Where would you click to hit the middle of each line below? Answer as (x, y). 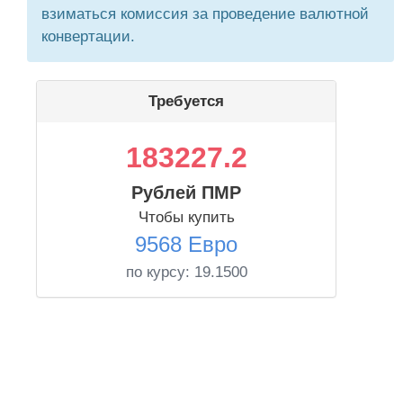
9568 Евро (186, 244)
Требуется (186, 101)
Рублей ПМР (186, 193)
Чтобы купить (186, 217)
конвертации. (88, 36)
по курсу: (160, 272)
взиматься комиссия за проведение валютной (205, 14)
